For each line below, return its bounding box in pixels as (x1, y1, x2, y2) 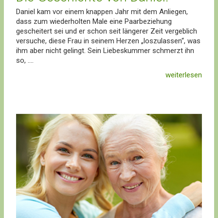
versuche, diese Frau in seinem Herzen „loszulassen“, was (16, 36, 200, 45)
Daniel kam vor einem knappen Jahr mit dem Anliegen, (16, 7, 188, 16)
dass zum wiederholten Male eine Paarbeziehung (16, 17, 172, 26)
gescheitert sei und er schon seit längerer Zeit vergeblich (16, 26, 197, 36)
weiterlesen (165, 70, 202, 79)
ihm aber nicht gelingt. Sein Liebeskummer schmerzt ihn (16, 46, 194, 55)
